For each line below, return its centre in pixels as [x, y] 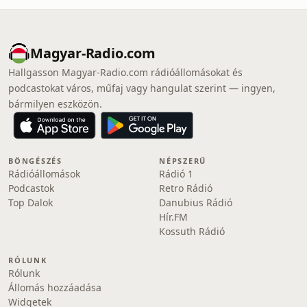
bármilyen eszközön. [55, 104]
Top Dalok [30, 202]
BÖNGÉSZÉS [35, 161]
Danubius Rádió [196, 202]
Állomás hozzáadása [55, 287]
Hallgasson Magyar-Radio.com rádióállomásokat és [125, 72]
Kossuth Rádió [192, 231]
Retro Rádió [186, 188]
